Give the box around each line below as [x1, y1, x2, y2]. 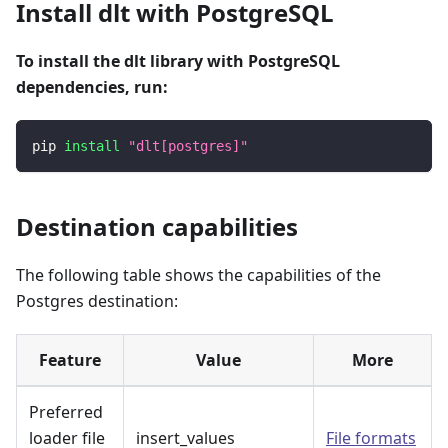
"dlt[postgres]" [128, 137, 248, 154]
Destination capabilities [16, 209, 298, 243]
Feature [39, 348, 101, 371]
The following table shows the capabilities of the [16, 263, 381, 286]
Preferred [29, 400, 103, 423]
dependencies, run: [16, 75, 168, 98]
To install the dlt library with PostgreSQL [16, 49, 340, 72]
